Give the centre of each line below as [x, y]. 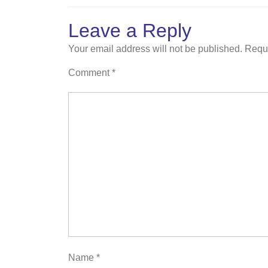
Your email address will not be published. [155, 49]
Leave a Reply [130, 31]
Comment [90, 73]
